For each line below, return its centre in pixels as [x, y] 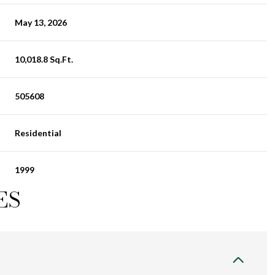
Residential [38, 133]
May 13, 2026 [41, 22]
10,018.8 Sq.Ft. [44, 59]
